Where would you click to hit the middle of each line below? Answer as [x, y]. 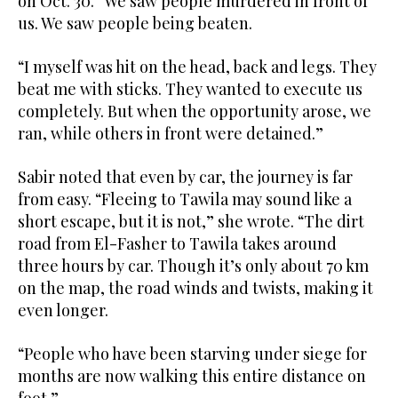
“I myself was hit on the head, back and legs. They [197, 67]
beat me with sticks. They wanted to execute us [190, 89]
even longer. [63, 310]
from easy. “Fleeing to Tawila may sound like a [185, 199]
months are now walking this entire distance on [192, 376]
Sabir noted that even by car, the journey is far [185, 177]
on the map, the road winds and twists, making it [195, 288]
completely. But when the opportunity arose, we [195, 111]
